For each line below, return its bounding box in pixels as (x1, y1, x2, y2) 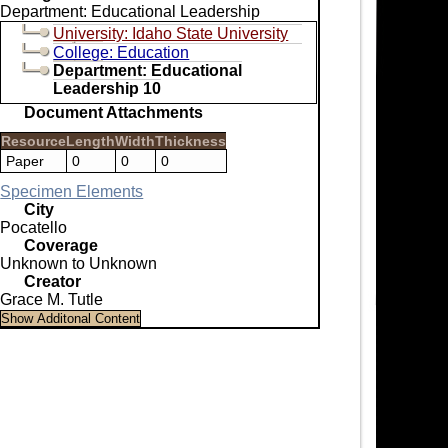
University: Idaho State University (53, 24, 289, 42)
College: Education (53, 43, 190, 61)
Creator (24, 272, 82, 290)
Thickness (155, 132, 227, 149)
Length (66, 132, 116, 149)
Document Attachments (24, 103, 204, 121)
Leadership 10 (53, 79, 162, 97)
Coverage (24, 236, 99, 254)
